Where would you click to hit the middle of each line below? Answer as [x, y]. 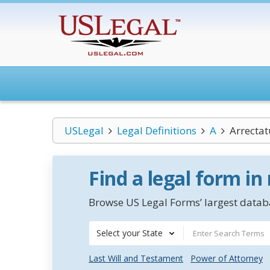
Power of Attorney [227, 258]
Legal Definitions [156, 130]
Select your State [130, 233]
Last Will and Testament [136, 258]
